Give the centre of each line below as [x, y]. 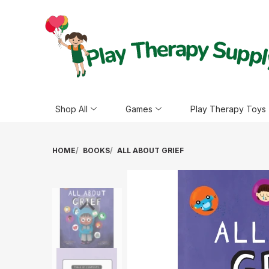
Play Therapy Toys [228, 109]
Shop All [71, 109]
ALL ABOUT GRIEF [150, 150]
